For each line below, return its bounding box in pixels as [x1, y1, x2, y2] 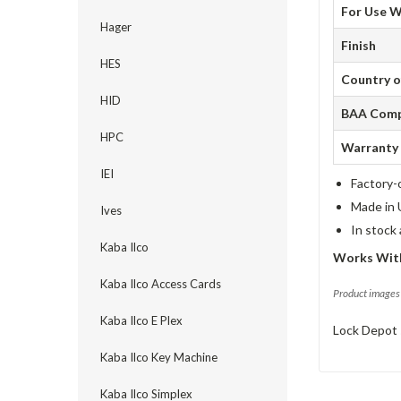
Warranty [341, 140, 399, 156]
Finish [341, 38, 377, 54]
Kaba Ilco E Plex [100, 313, 183, 328]
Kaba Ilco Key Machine [100, 350, 218, 364]
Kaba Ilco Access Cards [100, 277, 221, 291]
